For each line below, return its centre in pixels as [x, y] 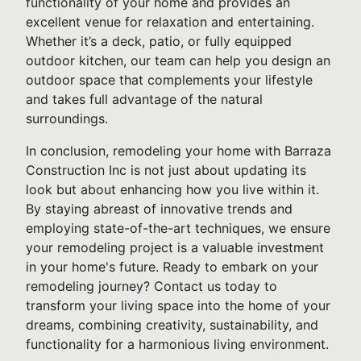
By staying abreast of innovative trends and [159, 209]
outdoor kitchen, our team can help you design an [178, 60]
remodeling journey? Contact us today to [151, 286]
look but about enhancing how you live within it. [172, 189]
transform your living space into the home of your [178, 305]
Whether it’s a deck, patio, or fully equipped [159, 41]
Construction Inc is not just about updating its [166, 170]
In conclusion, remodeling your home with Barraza [178, 151]
